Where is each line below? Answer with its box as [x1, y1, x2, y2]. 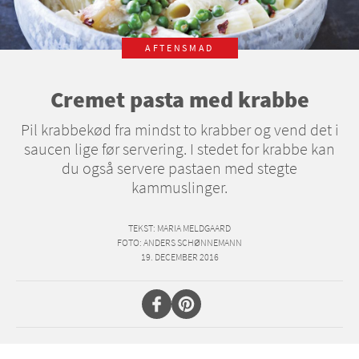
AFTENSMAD [145, 42, 214, 54]
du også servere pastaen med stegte [62, 158, 297, 179]
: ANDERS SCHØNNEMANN [139, 236, 242, 249]
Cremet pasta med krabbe [50, 85, 309, 115]
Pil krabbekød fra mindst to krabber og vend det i [20, 119, 339, 140]
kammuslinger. [131, 177, 228, 198]
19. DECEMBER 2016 [140, 251, 219, 264]
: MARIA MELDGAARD [153, 222, 231, 235]
